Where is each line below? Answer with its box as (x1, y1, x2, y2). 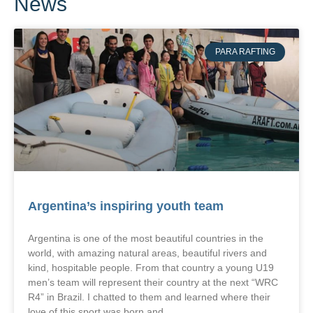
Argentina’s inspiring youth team (28, 199, 224, 214)
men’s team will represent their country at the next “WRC (28, 277, 278, 289)
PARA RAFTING (214, 47, 275, 57)
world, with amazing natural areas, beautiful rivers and (28, 247, 267, 259)
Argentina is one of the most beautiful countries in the (28, 233, 263, 245)
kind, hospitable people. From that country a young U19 (28, 262, 274, 274)
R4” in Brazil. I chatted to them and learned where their (28, 291, 270, 303)
